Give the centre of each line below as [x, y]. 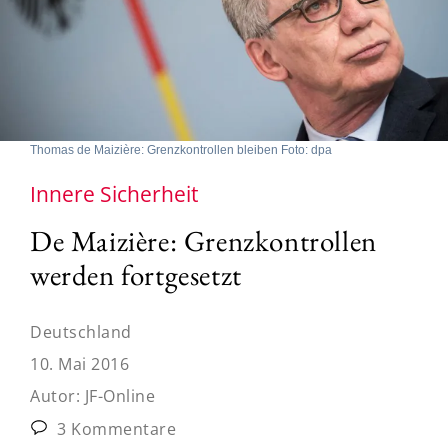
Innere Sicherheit [114, 193]
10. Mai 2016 [79, 363]
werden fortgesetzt [136, 274]
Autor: [57, 395]
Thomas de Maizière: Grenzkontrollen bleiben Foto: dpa [181, 149]
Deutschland [81, 331]
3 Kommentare [114, 428]
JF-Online [119, 395]
